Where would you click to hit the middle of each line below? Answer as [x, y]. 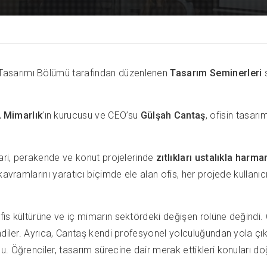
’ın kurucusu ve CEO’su [91, 115]
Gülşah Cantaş [173, 115]
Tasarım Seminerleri [216, 73]
